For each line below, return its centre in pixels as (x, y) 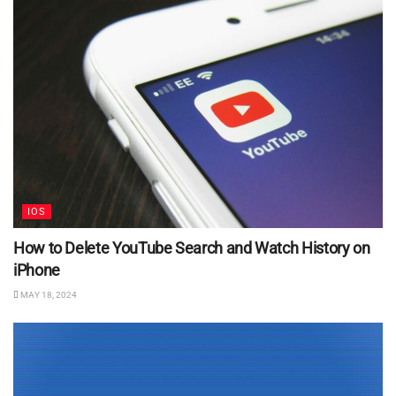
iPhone (37, 270)
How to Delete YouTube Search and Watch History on (192, 248)
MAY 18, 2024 (48, 295)
